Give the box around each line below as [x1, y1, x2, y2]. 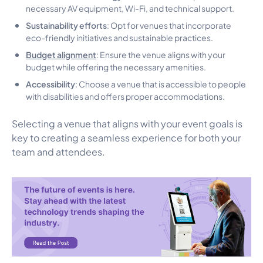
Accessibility [26, 76, 75, 90]
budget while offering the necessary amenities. [26, 60, 206, 72]
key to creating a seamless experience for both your [12, 130, 241, 144]
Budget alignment [26, 47, 96, 60]
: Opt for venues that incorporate [107, 18, 231, 31]
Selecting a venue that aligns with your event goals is [12, 116, 242, 130]
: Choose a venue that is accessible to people [75, 77, 246, 89]
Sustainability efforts [26, 18, 107, 31]
